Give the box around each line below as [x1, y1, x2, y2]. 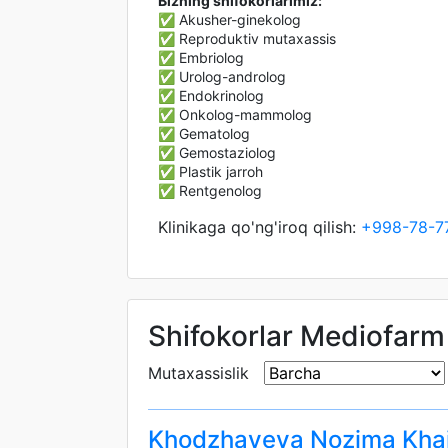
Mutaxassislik [148, 363, 249, 383]
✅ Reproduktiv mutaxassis [158, 30, 336, 47]
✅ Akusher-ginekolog [158, 11, 301, 28]
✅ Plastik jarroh [158, 163, 263, 180]
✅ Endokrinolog [158, 87, 264, 104]
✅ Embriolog [158, 49, 244, 66]
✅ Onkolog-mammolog [158, 106, 312, 123]
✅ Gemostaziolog [158, 144, 276, 161]
